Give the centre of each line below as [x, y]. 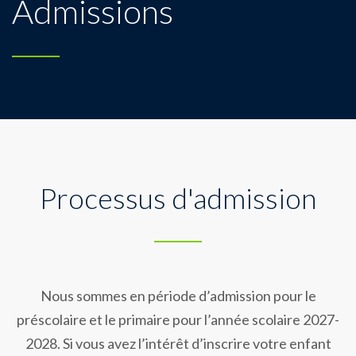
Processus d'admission [178, 197]
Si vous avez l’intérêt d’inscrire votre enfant [195, 343]
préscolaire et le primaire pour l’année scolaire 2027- [178, 319]
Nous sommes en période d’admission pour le [178, 295]
